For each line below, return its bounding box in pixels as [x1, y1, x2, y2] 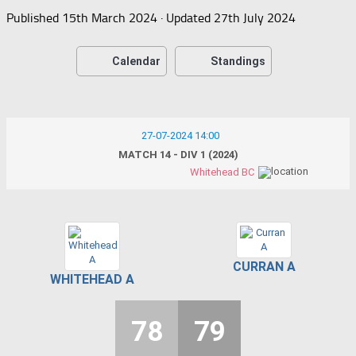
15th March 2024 [62, 10, 157, 25]
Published [6, 10, 62, 25]
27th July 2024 [214, 10, 296, 25]
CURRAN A [232, 258, 296, 274]
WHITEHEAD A [50, 271, 134, 287]
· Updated [157, 10, 214, 25]
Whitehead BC [190, 165, 254, 178]
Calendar [112, 54, 161, 68]
